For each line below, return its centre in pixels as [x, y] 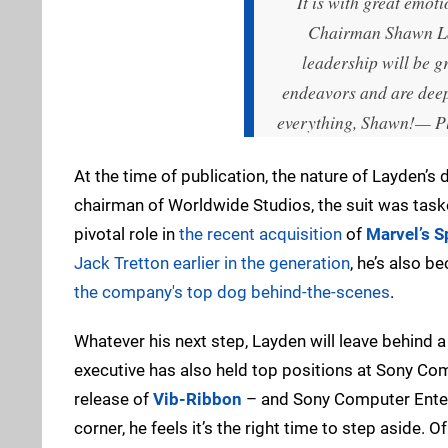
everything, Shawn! [346, 121]
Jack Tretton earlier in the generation [212, 262]
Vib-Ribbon [197, 398]
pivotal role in [126, 233]
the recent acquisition [260, 233]
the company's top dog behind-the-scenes [232, 291]
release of [113, 398]
